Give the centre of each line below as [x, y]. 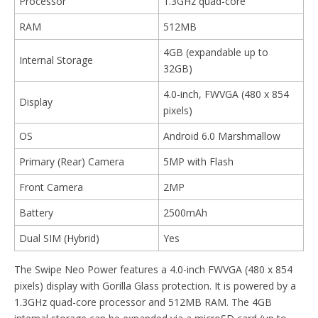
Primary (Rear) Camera [72, 161]
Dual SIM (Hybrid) [59, 238]
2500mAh [185, 212]
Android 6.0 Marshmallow [222, 136]
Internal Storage [56, 60]
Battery [36, 212]
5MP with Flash [198, 161]
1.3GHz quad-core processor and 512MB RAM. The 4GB [143, 302]
